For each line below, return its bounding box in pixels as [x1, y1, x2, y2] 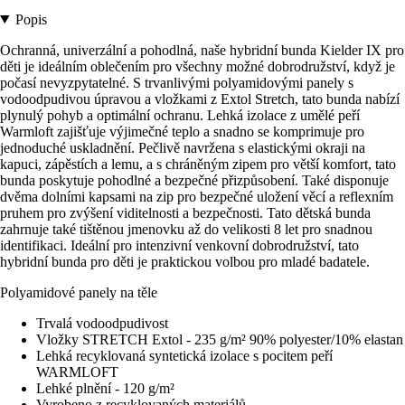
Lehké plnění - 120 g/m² [36, 380, 174, 396]
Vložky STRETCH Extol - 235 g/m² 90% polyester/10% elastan [36, 331, 403, 347]
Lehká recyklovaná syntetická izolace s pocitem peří [36, 347, 333, 363]
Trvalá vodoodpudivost [36, 315, 168, 331]
